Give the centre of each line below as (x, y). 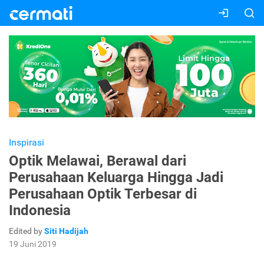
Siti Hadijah (66, 231)
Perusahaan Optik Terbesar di (103, 194)
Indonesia (40, 211)
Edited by (27, 231)
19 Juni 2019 (33, 244)
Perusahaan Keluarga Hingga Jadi (116, 178)
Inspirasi (27, 143)
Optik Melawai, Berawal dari (98, 161)
